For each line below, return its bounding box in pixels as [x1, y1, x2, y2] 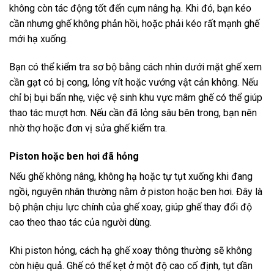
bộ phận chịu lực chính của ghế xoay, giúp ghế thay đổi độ [9, 201, 252, 213]
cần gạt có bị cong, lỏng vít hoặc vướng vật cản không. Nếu [9, 76, 258, 89]
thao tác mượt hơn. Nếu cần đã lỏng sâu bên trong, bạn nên [9, 107, 257, 119]
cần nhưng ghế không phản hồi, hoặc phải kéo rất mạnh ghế [9, 18, 259, 30]
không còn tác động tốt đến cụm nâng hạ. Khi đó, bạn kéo [9, 2, 251, 15]
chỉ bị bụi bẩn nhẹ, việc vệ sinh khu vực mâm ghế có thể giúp [9, 92, 262, 104]
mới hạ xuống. [9, 33, 68, 45]
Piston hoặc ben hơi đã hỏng [9, 150, 139, 162]
